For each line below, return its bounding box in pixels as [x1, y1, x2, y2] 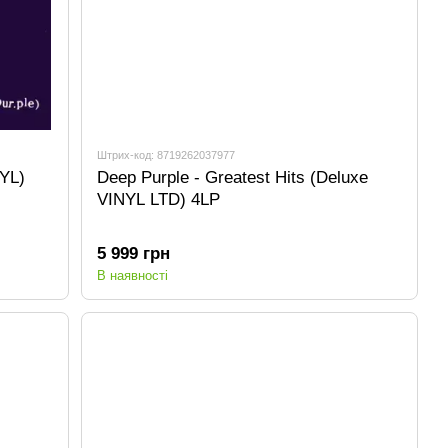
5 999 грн [97, 244, 171, 264]
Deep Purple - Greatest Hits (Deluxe [97, 168, 369, 187]
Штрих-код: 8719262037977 [97, 149, 236, 161]
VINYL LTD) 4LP [97, 190, 221, 209]
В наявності [97, 268, 169, 284]
